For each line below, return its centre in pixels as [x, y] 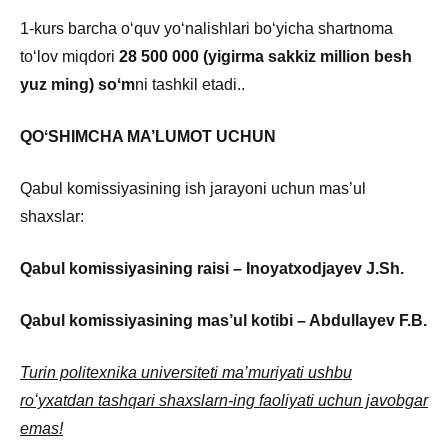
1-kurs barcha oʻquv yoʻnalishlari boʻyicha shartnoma [206, 28]
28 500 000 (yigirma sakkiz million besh [265, 56]
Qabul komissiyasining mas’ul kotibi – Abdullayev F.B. [223, 320]
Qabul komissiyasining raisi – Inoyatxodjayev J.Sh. [212, 268]
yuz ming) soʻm [77, 84]
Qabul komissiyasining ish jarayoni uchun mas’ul [193, 188]
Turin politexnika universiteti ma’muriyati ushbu [186, 372]
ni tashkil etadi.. [190, 84]
